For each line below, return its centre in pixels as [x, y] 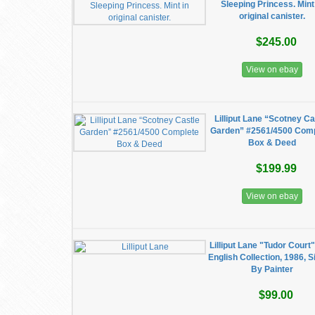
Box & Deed [272, 143]
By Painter [272, 269]
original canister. [272, 16]
